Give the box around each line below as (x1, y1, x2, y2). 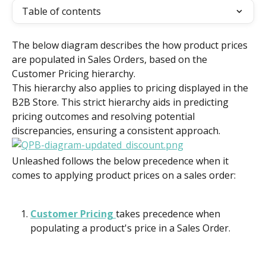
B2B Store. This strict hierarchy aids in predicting (12, 96, 231, 109)
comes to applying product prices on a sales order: (12, 169, 236, 182)
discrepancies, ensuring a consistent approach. (12, 124, 220, 137)
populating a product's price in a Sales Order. (30, 221, 230, 235)
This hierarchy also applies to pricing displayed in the (12, 81, 251, 94)
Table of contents (22, 5, 101, 18)
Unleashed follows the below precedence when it (12, 154, 231, 168)
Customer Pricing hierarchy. (12, 67, 135, 80)
